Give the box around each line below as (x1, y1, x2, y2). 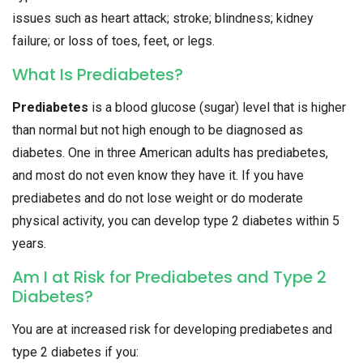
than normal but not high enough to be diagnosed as (12, 122, 303, 139)
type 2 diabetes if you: (12, 344, 139, 361)
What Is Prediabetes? (12, 63, 183, 87)
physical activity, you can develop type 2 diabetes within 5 (12, 213, 340, 229)
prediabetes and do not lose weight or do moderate (12, 190, 303, 207)
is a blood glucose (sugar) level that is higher (88, 100, 346, 116)
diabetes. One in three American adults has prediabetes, (12, 145, 328, 161)
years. (12, 236, 46, 252)
